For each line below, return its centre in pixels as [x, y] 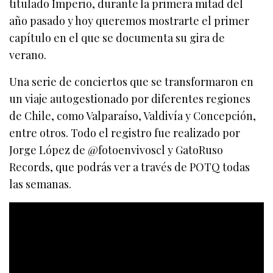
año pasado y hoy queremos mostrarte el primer [129, 21]
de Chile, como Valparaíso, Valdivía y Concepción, [133, 116]
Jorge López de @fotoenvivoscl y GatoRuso [116, 150]
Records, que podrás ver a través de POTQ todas [130, 167]
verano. [28, 55]
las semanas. [41, 184]
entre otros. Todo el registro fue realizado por [125, 133]
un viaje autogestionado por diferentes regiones [130, 99]
